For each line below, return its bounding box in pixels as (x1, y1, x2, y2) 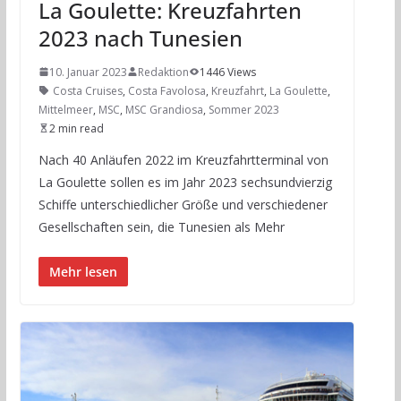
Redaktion (137, 64, 189, 80)
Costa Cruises (52, 82, 123, 98)
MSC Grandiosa (124, 101, 203, 117)
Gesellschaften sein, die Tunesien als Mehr (38, 218, 285, 235)
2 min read (48, 120, 104, 136)
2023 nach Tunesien (38, 22, 243, 53)
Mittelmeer (38, 101, 93, 117)
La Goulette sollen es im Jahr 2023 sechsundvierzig (38, 173, 332, 191)
